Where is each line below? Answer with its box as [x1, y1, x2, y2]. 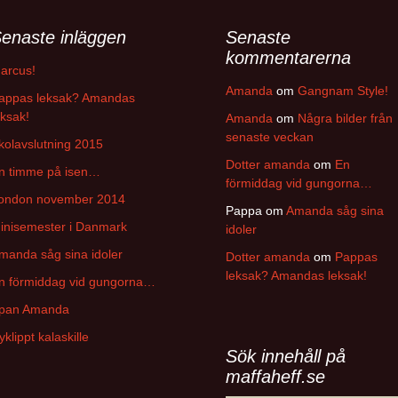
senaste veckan [226, 130, 314, 144]
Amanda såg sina [286, 203, 384, 218]
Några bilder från [298, 111, 393, 125]
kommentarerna [226, 48, 351, 68]
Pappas [335, 250, 378, 264]
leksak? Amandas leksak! [226, 268, 367, 283]
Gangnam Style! [298, 84, 388, 98]
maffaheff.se [226, 367, 325, 386]
